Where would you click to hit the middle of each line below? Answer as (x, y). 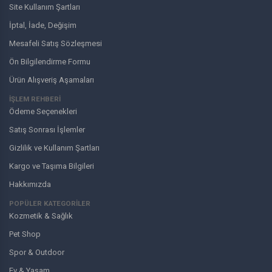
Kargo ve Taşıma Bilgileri (52, 166)
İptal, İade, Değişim (43, 25)
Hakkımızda (30, 185)
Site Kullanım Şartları (45, 7)
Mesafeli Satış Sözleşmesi (56, 44)
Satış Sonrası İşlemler (47, 130)
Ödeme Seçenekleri (43, 112)
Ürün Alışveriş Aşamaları (52, 80)
